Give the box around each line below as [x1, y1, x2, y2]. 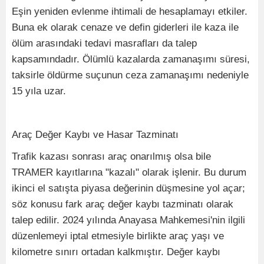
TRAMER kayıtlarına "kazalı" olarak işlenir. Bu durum [12, 167, 246, 179]
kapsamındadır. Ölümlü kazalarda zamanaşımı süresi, [12, 54, 250, 65]
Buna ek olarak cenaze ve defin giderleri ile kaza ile [12, 22, 239, 34]
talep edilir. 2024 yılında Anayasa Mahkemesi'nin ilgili [12, 214, 245, 226]
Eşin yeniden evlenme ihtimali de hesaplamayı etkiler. [12, 6, 247, 18]
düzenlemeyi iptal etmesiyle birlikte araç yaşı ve [12, 230, 224, 242]
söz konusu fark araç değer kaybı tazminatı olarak [12, 199, 233, 210]
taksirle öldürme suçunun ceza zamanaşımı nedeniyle [12, 70, 249, 81]
